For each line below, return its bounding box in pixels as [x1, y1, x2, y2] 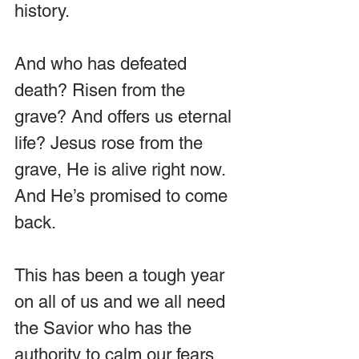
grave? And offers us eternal [14, 106, 236, 127]
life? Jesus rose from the [14, 132, 208, 153]
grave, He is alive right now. [14, 159, 230, 179]
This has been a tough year [14, 264, 229, 285]
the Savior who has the [14, 317, 196, 338]
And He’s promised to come [14, 185, 232, 206]
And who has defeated [14, 53, 192, 74]
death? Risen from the [14, 79, 190, 100]
